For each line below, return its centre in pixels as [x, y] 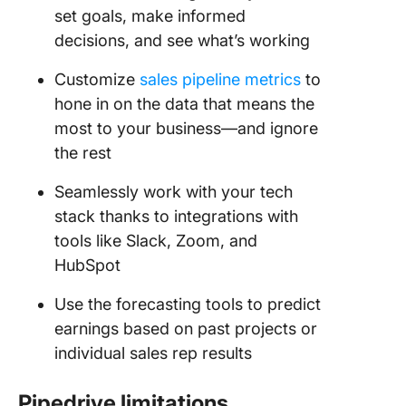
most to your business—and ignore [186, 128]
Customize [97, 79]
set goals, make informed [150, 15]
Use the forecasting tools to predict [188, 304]
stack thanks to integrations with [176, 216]
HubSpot [87, 265]
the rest [83, 152]
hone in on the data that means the [184, 103]
